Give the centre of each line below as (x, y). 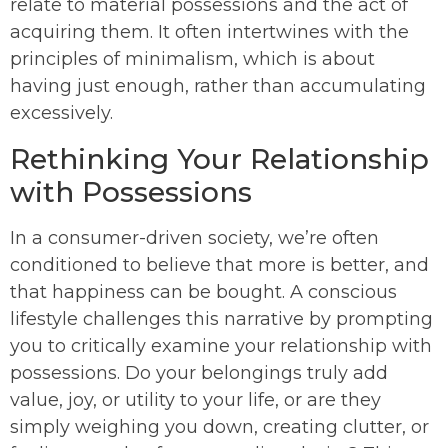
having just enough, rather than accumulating (218, 86)
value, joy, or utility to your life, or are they (195, 400)
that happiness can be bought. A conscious (203, 292)
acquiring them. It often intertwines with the (209, 32)
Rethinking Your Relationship (219, 159)
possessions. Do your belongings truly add (199, 373)
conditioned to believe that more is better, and (219, 265)
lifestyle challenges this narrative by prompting (221, 319)
